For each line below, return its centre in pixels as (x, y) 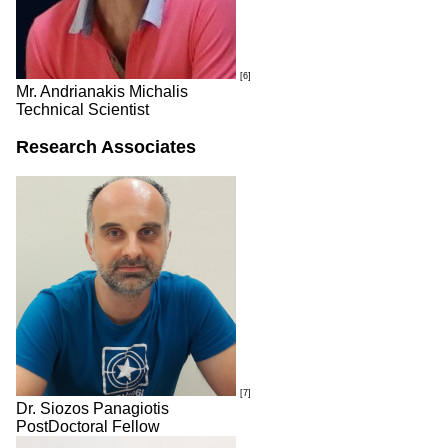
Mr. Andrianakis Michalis (102, 91)
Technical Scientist (82, 109)
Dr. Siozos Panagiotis (92, 408)
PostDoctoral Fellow (88, 426)
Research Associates (106, 147)
